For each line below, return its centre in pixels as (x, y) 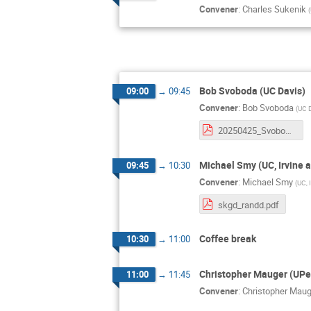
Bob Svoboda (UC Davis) (252, 90)
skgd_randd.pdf (249, 204)
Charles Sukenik (274, 9)
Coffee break (228, 239)
